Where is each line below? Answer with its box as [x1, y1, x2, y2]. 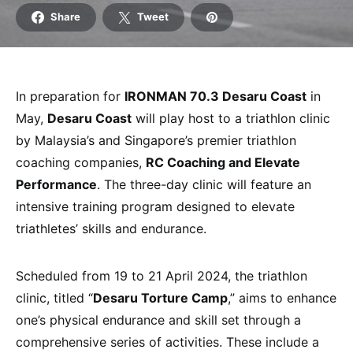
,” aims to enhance [228, 289, 336, 306]
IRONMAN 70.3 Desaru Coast [124, 87, 307, 104]
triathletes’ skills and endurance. [16, 220, 206, 236]
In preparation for [16, 87, 124, 104]
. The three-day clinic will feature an [97, 176, 311, 192]
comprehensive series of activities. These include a [16, 333, 319, 350]
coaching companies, [16, 154, 146, 170]
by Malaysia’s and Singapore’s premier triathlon [16, 132, 296, 148]
